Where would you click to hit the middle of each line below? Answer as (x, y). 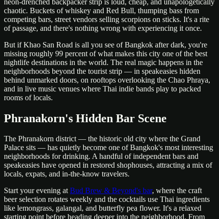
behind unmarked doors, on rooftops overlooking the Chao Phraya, (107, 80)
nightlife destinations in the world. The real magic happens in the (103, 62)
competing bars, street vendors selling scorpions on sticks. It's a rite (107, 19)
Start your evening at (37, 191)
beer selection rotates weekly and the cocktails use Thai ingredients (107, 199)
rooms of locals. (28, 97)
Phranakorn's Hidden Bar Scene (85, 118)
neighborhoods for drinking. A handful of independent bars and (101, 156)
